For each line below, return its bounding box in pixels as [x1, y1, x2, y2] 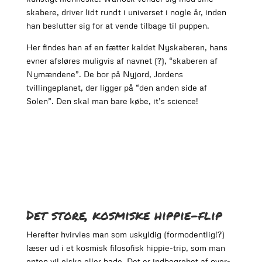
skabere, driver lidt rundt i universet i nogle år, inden [26, 7, 226, 18]
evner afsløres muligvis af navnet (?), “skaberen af [26, 56, 218, 66]
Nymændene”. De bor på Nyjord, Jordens [26, 69, 183, 80]
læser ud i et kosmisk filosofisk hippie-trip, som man [26, 243, 225, 253]
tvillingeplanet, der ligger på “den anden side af [26, 82, 207, 93]
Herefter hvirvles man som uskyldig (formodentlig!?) [26, 229, 225, 240]
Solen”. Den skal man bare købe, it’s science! [26, 96, 198, 106]
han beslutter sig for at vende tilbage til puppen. [26, 20, 209, 31]
